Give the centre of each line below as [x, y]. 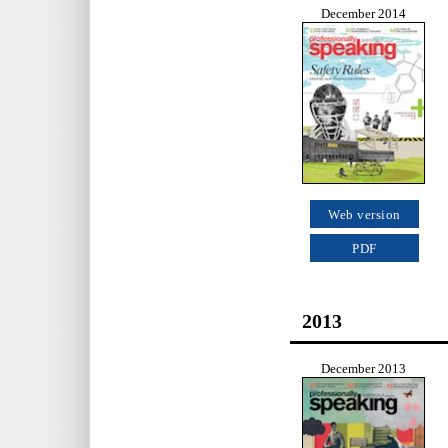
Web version [364, 215]
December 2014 [363, 13]
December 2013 [363, 368]
